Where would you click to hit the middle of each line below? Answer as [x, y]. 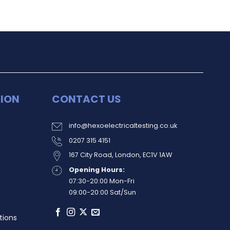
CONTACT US [86, 99]
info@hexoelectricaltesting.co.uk [123, 126]
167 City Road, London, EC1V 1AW [120, 155]
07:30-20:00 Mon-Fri [101, 181]
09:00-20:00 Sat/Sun [102, 192]
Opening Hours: [97, 169]
